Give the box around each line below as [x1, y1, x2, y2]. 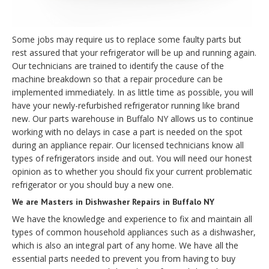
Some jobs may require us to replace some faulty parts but [12, 34, 241, 46]
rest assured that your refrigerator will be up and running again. [12, 47, 256, 59]
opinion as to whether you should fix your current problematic [12, 166, 252, 178]
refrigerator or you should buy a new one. [12, 179, 174, 191]
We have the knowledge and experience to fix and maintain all [12, 213, 252, 225]
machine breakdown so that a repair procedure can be [12, 73, 223, 85]
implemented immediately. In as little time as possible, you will [12, 86, 253, 98]
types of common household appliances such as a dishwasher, [12, 226, 256, 238]
